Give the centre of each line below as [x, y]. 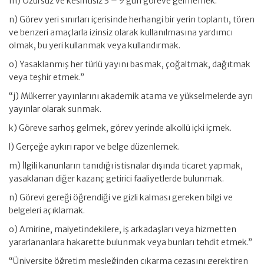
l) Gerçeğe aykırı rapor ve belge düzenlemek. [94, 147]
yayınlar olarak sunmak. [55, 109]
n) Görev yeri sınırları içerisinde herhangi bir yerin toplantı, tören [132, 19]
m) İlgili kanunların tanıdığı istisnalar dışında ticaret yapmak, [126, 166]
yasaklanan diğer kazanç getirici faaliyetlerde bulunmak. [116, 179]
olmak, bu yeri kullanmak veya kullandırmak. [95, 45]
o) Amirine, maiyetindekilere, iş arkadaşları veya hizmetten [123, 229]
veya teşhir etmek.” [47, 77]
